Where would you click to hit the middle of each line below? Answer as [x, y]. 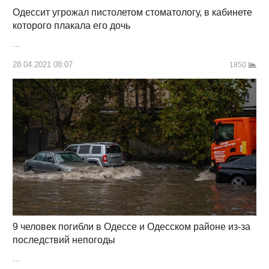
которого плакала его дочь [71, 26]
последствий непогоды [64, 240]
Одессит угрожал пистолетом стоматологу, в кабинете [132, 13]
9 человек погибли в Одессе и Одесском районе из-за [131, 227]
